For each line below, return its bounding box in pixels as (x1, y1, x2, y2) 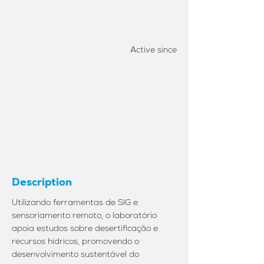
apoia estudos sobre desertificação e (12, 223, 158, 233)
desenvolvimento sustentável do (12, 249, 139, 259)
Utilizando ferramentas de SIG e (12, 197, 138, 207)
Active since (130, 44, 177, 55)
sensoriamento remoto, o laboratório (12, 210, 157, 220)
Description (12, 175, 72, 189)
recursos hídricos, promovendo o (12, 236, 139, 246)
